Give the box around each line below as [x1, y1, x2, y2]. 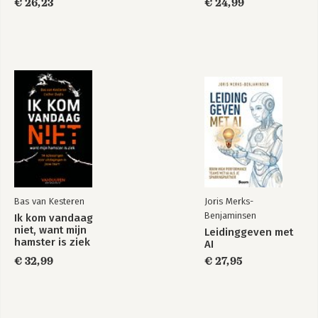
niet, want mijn [14, 224, 87, 236]
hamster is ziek [14, 236, 90, 248]
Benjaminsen [204, 210, 256, 221]
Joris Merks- [204, 196, 253, 207]
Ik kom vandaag [14, 212, 93, 224]
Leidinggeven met [204, 226, 293, 238]
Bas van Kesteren [14, 196, 84, 207]
